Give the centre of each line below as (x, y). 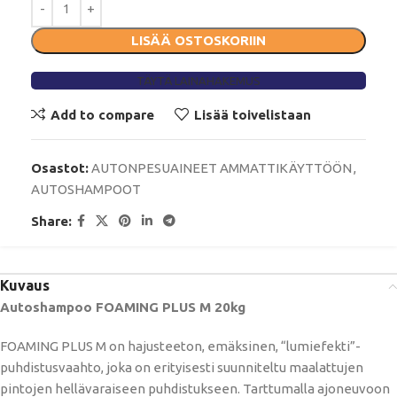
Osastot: (60, 168)
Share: (51, 221)
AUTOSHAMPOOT (86, 190)
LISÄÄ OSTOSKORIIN (198, 41)
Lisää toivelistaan (252, 114)
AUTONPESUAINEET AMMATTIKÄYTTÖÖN (222, 168)
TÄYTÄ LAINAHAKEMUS (198, 81)
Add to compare (102, 114)
